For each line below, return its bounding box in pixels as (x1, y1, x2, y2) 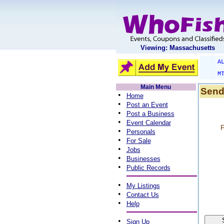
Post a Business (126, 110, 174, 117)
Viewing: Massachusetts (140, 44, 215, 51)
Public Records (126, 164, 170, 171)
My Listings (126, 182, 160, 189)
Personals (126, 128, 155, 135)
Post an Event (126, 101, 168, 108)
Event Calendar (126, 119, 171, 126)
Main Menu (140, 83, 171, 90)
